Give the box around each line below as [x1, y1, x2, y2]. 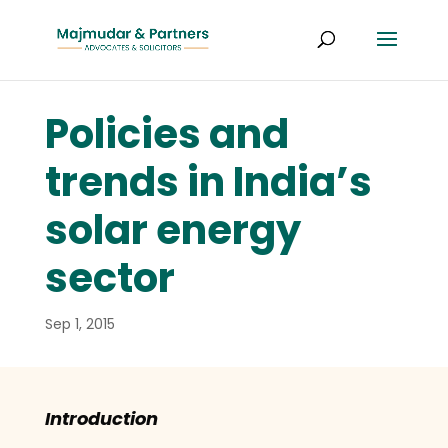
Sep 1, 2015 [44, 314, 115, 335]
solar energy [44, 202, 301, 259]
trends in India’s [44, 154, 372, 211]
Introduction [44, 405, 158, 431]
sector [44, 250, 175, 307]
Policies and [44, 106, 289, 163]
